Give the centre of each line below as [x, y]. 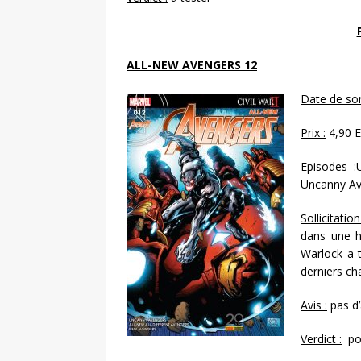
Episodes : [328, 167]
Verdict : [321, 339]
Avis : [314, 305]
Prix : [313, 133]
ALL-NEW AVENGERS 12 [192, 65]
